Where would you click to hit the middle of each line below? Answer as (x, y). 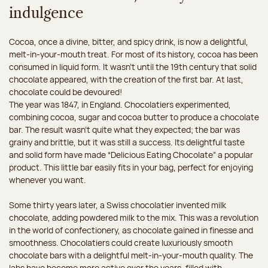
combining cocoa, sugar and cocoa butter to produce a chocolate (134, 117)
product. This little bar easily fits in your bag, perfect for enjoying (131, 167)
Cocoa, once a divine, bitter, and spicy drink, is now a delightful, (129, 42)
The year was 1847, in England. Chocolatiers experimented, (120, 105)
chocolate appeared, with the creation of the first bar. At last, (126, 80)
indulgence (46, 14)
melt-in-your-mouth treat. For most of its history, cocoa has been (133, 54)
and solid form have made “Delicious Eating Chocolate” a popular (131, 155)
